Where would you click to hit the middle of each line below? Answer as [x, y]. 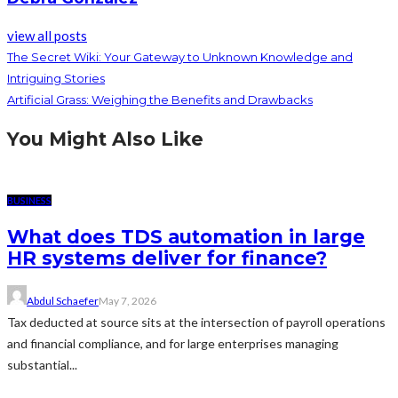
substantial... [42, 364]
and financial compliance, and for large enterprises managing [173, 343]
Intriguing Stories [56, 78]
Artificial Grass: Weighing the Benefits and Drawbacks [160, 99]
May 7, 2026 [127, 300]
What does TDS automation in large [186, 237]
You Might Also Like [105, 139]
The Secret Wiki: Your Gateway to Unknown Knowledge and [180, 56]
